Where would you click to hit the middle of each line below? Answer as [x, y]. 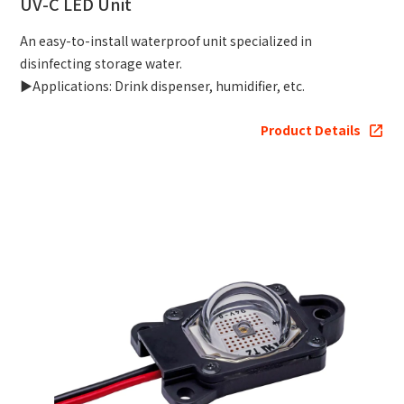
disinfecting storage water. [101, 64]
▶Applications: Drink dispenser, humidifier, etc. [163, 86]
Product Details [310, 130]
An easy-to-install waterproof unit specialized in [166, 41]
